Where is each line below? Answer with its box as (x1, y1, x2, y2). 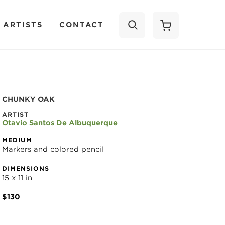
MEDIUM (2, 136, 32, 144)
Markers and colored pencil (2, 145, 103, 153)
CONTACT (59, 20, 104, 29)
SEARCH (144, 57, 171, 63)
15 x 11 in (2, 174, 32, 182)
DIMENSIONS (2, 165, 49, 172)
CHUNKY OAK (2, 95, 55, 103)
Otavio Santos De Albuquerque (2, 119, 118, 127)
